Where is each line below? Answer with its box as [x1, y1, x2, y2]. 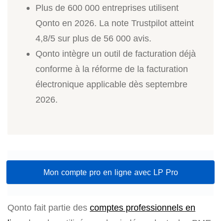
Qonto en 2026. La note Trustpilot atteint [36, 18, 194, 28]
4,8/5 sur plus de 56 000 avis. [36, 33, 151, 43]
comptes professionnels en [90, 202, 195, 213]
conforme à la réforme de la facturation [36, 64, 188, 74]
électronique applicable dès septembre [36, 79, 187, 89]
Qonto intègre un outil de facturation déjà [36, 48, 196, 59]
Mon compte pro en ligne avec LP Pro [43, 167, 178, 177]
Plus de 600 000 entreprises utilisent [36, 2, 179, 13]
